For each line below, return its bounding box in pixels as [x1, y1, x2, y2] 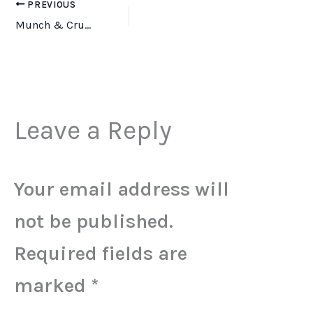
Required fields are [14, 242, 187, 265]
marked [14, 274, 91, 298]
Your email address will [14, 177, 229, 201]
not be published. [14, 210, 173, 233]
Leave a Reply [14, 115, 171, 145]
